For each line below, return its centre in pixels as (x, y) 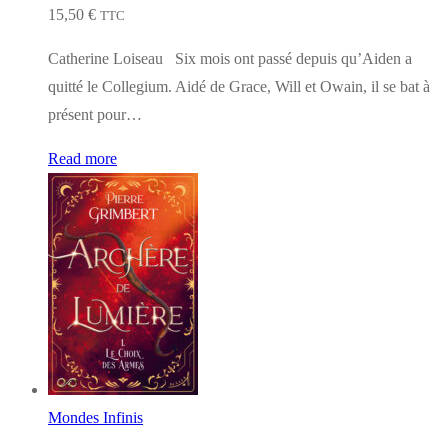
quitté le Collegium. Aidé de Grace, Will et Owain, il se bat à (239, 86)
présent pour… (95, 114)
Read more (82, 158)
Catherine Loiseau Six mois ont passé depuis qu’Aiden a (230, 58)
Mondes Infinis (95, 417)
